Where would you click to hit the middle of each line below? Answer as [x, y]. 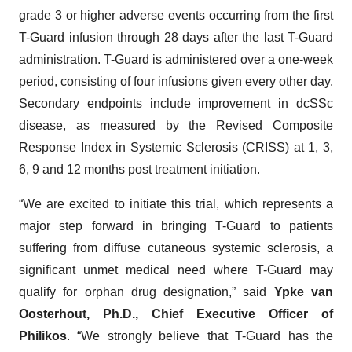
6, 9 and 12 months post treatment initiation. [139, 169]
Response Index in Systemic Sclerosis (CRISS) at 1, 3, [176, 147]
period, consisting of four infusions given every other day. [176, 81]
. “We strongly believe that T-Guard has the [200, 336]
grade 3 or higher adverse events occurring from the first [176, 15]
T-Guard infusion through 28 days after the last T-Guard [176, 37]
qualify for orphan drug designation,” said [147, 292]
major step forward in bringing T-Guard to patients [176, 226]
